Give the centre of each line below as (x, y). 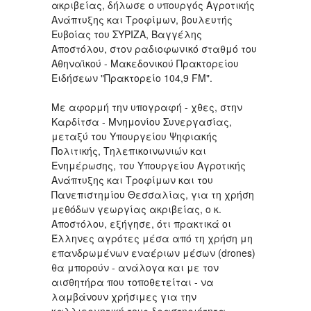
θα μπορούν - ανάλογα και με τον (135, 267)
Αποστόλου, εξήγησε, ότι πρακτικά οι (141, 223)
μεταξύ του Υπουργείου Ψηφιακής (134, 136)
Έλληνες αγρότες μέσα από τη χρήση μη (152, 238)
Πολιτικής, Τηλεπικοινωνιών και (129, 150)
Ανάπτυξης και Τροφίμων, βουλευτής (142, 19)
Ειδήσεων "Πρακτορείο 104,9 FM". (132, 77)
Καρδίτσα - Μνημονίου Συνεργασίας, (142, 121)
